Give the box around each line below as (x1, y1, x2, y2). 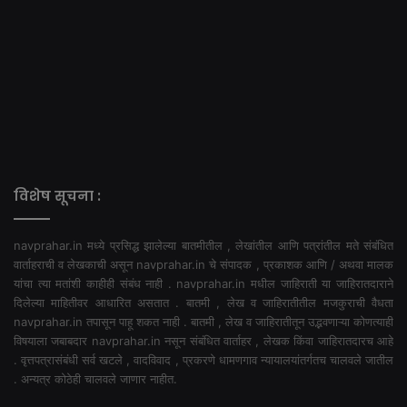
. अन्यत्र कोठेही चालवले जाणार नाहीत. (14, 371, 177, 386)
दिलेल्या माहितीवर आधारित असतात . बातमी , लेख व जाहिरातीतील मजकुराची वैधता (14, 294, 393, 310)
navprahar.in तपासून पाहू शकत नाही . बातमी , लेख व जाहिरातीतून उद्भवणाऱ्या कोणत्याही (14, 313, 393, 329)
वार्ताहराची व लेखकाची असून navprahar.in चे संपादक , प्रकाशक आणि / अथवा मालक (14, 256, 393, 272)
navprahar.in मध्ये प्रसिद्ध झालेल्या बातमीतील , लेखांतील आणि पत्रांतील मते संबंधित (14, 237, 393, 253)
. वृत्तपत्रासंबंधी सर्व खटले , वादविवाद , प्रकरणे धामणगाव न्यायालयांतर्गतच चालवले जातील (14, 352, 393, 367)
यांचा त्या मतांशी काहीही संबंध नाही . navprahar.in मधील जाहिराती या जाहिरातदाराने (14, 275, 393, 291)
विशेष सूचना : (14, 185, 101, 205)
